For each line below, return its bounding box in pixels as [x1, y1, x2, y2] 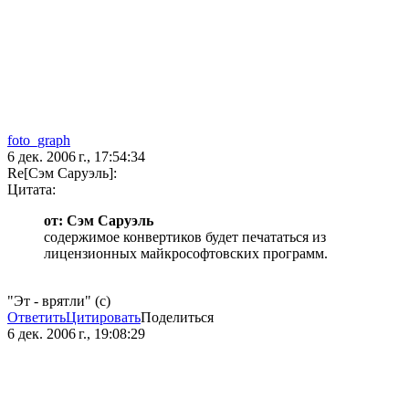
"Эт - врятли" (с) [7, 293, 110, 309]
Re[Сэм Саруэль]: [7, 165, 117, 182]
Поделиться [141, 309, 214, 326]
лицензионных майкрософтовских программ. [44, 246, 328, 262]
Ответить [7, 309, 66, 326]
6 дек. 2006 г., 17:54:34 [7, 149, 145, 165]
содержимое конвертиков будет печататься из [44, 229, 326, 246]
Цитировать [66, 309, 141, 326]
